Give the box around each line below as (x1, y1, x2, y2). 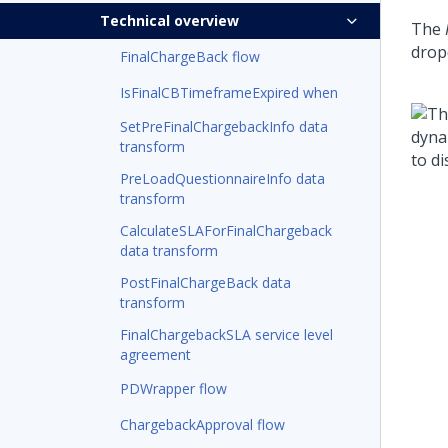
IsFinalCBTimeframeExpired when (120, 83, 338, 102)
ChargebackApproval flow (120, 415, 285, 434)
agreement (120, 345, 191, 364)
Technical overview (100, 11, 239, 30)
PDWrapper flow (120, 379, 227, 398)
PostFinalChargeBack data (120, 273, 291, 292)
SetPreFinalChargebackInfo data (120, 117, 328, 136)
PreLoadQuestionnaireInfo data (120, 169, 325, 188)
